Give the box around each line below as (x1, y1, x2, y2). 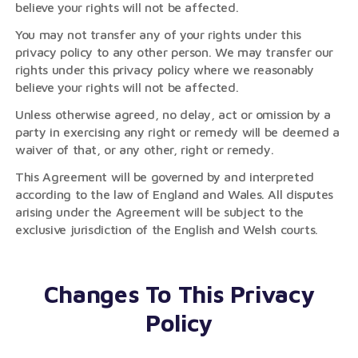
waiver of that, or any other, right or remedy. (15, 142, 274, 157)
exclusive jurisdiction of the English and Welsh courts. (15, 222, 319, 237)
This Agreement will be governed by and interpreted (15, 169, 314, 184)
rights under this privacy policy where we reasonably (15, 62, 315, 77)
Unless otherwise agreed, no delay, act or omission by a (15, 107, 332, 121)
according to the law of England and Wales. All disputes (15, 187, 334, 201)
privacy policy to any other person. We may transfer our (15, 45, 334, 59)
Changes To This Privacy (43, 280, 315, 308)
